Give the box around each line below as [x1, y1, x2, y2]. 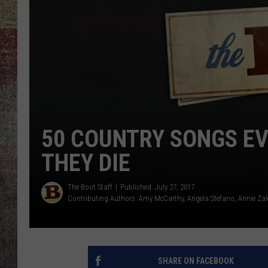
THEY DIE [41, 149, 130, 178]
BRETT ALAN [217, 19, 261, 29]
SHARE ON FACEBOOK [157, 256, 234, 266]
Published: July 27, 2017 [120, 182, 194, 192]
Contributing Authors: [68, 194, 139, 203]
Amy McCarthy [139, 194, 184, 203]
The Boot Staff [68, 182, 112, 192]
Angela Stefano [187, 194, 234, 203]
